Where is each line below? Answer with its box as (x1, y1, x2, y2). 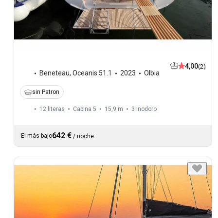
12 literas (39, 106, 65, 113)
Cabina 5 (73, 106, 96, 113)
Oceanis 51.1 (73, 69, 112, 77)
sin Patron (32, 89, 59, 96)
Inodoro (136, 106, 157, 113)
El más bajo (21, 132, 52, 140)
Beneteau (39, 69, 70, 77)
